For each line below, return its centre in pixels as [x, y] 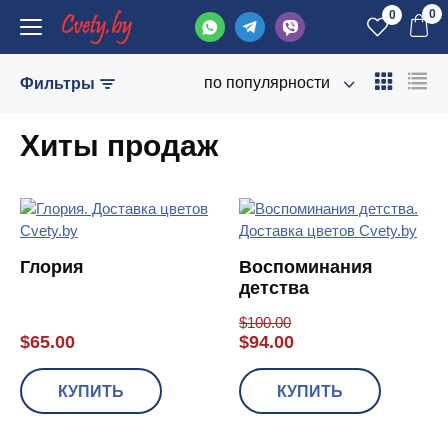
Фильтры [57, 83]
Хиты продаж [119, 145]
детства [274, 287]
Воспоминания [306, 266]
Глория [52, 266]
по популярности [267, 82]
